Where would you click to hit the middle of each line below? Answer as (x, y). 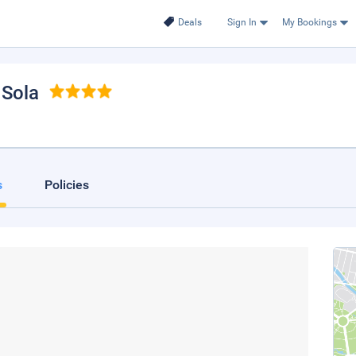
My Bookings (309, 22)
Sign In (242, 22)
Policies (67, 185)
